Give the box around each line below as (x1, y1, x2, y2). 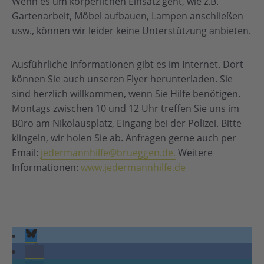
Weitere (176, 146, 213, 159)
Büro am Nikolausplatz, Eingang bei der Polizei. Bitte (12, 117, 242, 130)
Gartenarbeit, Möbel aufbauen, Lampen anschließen (12, 9, 243, 22)
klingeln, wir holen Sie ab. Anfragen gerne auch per (12, 131, 236, 144)
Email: (12, 146, 41, 159)
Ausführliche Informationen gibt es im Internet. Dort (12, 58, 243, 71)
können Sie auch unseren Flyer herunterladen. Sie (12, 72, 233, 85)
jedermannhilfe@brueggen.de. (41, 146, 176, 159)
